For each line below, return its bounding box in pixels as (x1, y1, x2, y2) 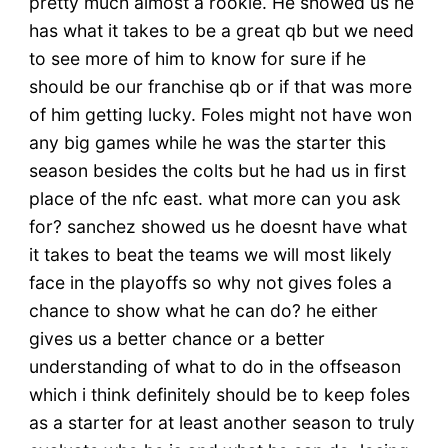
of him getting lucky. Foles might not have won (28, 104, 412, 126)
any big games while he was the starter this (28, 132, 386, 154)
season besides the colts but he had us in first (28, 160, 406, 182)
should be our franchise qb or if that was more (28, 76, 412, 98)
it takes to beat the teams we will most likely (28, 244, 392, 266)
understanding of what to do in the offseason (28, 356, 401, 378)
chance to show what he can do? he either (28, 300, 378, 322)
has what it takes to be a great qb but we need (28, 20, 414, 42)
